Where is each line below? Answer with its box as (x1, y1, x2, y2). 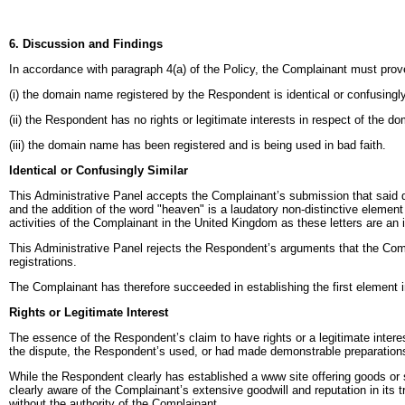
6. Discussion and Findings (9, 36, 163, 51)
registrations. (9, 254, 77, 268)
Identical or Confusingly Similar (9, 163, 188, 177)
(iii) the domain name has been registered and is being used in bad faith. (9, 137, 386, 152)
